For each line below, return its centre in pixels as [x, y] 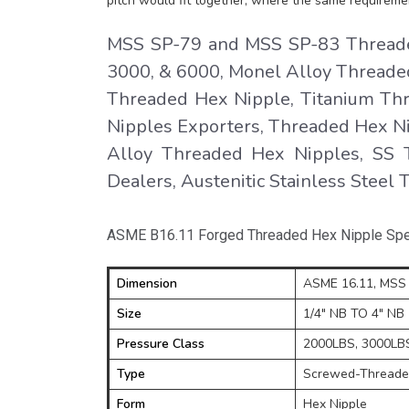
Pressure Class [161, 344]
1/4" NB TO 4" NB [354, 314]
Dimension [147, 283]
